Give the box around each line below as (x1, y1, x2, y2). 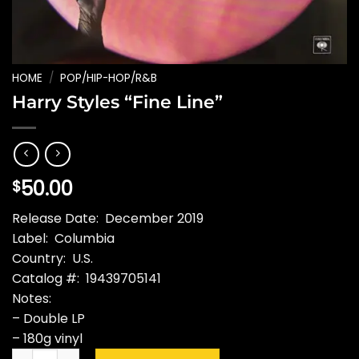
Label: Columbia (12, 229, 115, 248)
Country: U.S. (12, 249, 93, 268)
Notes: (12, 289, 51, 309)
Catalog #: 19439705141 (12, 269, 161, 288)
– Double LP (12, 309, 85, 329)
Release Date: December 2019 (12, 209, 204, 228)
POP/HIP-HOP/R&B (60, 71, 158, 86)
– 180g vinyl (12, 329, 83, 349)
